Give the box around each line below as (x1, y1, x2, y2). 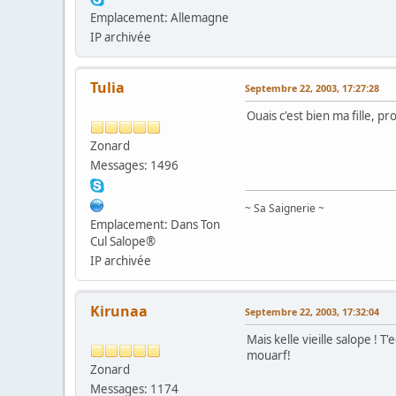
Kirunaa (90, 301, 148, 321)
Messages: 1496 (90, 156, 179, 173)
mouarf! (247, 346, 291, 363)
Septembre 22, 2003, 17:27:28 (245, 80, 379, 95)
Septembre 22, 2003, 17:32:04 (245, 304, 379, 318)
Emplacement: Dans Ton (90, 216, 220, 232)
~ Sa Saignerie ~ (245, 200, 324, 216)
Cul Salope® (90, 232, 156, 249)
